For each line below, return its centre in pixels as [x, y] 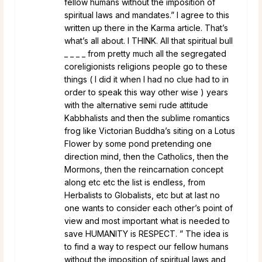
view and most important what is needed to [147, 220]
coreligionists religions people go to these [146, 66]
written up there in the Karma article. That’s [146, 27]
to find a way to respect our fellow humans [146, 246]
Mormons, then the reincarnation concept [144, 169]
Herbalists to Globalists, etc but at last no [142, 195]
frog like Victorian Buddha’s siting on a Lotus [150, 130]
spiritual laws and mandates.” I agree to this [147, 15]
